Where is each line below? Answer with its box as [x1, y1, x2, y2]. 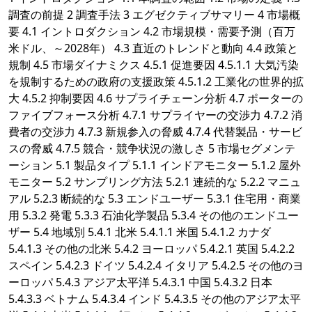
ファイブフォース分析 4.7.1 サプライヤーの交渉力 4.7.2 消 [8, 107, 302, 123]
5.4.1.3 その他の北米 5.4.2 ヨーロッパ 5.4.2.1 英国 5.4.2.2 [8, 241, 295, 257]
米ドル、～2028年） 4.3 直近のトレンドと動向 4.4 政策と [8, 40, 298, 56]
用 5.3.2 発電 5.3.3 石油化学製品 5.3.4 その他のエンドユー [8, 208, 299, 224]
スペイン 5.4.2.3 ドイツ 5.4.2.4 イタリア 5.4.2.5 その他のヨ [8, 258, 304, 274]
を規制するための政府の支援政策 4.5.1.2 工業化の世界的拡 [8, 74, 304, 90]
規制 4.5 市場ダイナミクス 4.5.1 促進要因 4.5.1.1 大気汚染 [8, 57, 299, 73]
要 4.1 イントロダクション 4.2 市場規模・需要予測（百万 [8, 24, 295, 40]
